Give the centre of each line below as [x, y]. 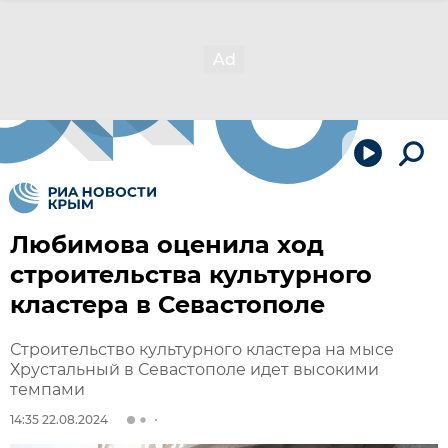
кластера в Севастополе [167, 304]
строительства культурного [191, 274]
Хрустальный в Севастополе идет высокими [194, 369]
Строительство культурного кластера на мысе [202, 349]
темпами [47, 389]
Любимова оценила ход [167, 244]
